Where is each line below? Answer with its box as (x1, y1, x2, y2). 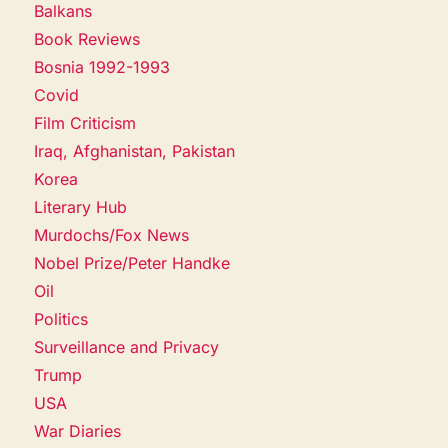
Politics (34, 308, 89, 329)
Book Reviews (34, 28, 141, 49)
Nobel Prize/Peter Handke (34, 252, 231, 273)
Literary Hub (34, 196, 128, 217)
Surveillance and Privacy (34, 336, 220, 357)
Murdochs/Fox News (34, 224, 190, 245)
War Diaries (34, 420, 122, 441)
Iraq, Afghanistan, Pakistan (34, 140, 236, 161)
